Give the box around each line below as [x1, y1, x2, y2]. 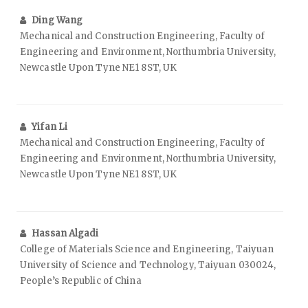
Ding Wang [32, 14, 83, 26]
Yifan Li [32, 120, 68, 133]
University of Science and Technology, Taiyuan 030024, [20, 258, 276, 271]
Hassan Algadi [32, 227, 99, 239]
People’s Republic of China [20, 274, 142, 287]
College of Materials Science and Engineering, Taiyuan [20, 243, 274, 255]
